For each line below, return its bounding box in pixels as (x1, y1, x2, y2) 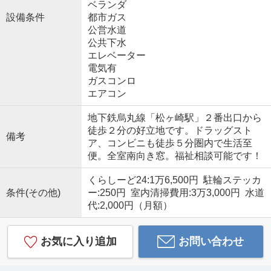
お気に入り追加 (40, 235, 117, 247)
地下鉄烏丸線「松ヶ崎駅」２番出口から (87, 112, 262, 123)
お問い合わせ (178, 235, 244, 247)
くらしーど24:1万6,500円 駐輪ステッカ (87, 174, 261, 185)
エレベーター (87, 50, 146, 60)
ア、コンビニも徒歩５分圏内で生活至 (87, 137, 252, 148)
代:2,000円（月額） (87, 200, 172, 211)
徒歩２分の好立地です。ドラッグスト (87, 125, 252, 135)
